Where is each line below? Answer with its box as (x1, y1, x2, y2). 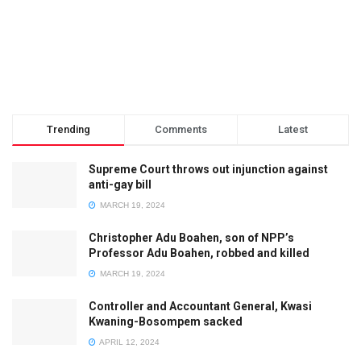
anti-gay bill (89, 177, 151, 191)
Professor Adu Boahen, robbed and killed (89, 246, 309, 259)
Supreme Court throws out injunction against (89, 162, 328, 176)
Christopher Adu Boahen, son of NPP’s (89, 230, 294, 244)
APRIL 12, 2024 (98, 337, 160, 346)
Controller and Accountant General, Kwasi (89, 299, 312, 313)
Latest (277, 122, 308, 135)
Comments (154, 122, 207, 135)
